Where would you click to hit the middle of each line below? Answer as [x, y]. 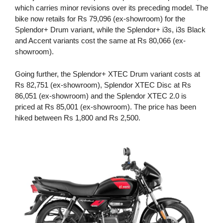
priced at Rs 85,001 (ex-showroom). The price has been [106, 107]
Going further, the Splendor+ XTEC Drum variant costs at [108, 74]
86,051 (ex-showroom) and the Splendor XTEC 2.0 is [101, 96]
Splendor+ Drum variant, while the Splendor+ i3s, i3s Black [110, 30]
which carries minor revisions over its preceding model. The [111, 8]
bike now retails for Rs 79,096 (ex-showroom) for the [100, 19]
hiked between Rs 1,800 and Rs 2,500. [78, 117]
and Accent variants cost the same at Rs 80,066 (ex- [100, 41]
